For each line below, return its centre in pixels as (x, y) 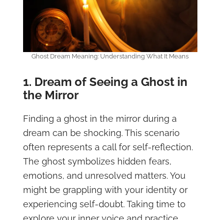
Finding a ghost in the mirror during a (100, 119)
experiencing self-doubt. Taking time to (104, 204)
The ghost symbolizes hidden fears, (97, 162)
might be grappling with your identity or (105, 190)
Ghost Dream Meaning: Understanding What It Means (110, 56)
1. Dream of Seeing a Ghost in (105, 82)
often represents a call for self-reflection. (108, 147)
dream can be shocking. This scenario (101, 133)
